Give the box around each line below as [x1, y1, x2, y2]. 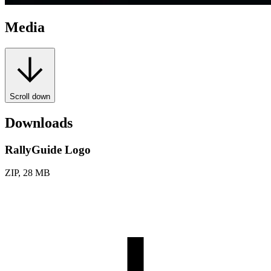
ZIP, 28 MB [5, 168, 50, 178]
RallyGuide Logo [5, 143, 91, 156]
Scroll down [10, 91, 50, 101]
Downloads [5, 114, 73, 131]
